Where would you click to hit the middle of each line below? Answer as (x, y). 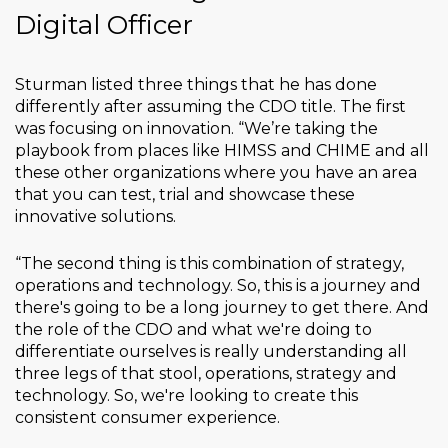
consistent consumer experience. (147, 418)
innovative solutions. (95, 217)
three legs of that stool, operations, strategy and (206, 374)
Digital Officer (104, 25)
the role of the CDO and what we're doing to (193, 330)
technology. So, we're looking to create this (186, 396)
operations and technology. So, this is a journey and (218, 286)
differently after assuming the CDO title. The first (210, 107)
